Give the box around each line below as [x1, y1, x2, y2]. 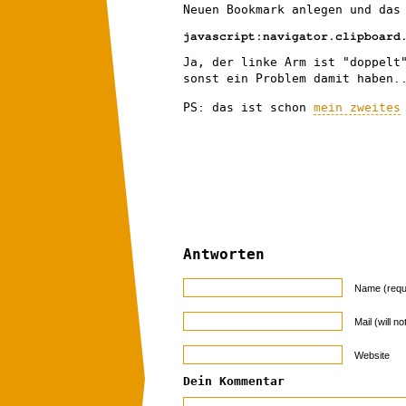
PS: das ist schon [183, 100, 314, 114]
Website [354, 349, 390, 361]
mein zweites [314, 100, 401, 114]
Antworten [183, 245, 265, 263]
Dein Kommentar [183, 373, 285, 388]
